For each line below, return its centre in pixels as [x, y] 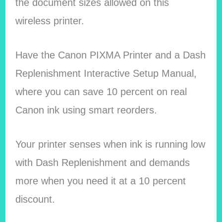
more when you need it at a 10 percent [100, 181]
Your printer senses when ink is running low [110, 144]
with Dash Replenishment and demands [102, 162]
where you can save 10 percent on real [101, 91]
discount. [35, 199]
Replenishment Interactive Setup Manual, [106, 73]
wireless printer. [50, 21]
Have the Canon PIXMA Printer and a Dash [110, 55]
